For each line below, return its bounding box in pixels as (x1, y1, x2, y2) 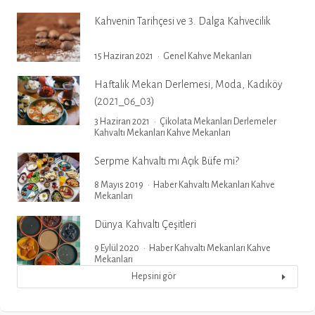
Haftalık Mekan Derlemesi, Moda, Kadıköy (94, 79, 283, 90)
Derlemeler (233, 117, 276, 127)
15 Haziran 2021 (94, 51, 153, 61)
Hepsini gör (131, 271, 176, 281)
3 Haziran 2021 (94, 117, 150, 127)
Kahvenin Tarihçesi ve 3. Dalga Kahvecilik (94, 15, 271, 27)
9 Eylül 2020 (94, 243, 139, 253)
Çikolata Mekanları (160, 117, 232, 127)
